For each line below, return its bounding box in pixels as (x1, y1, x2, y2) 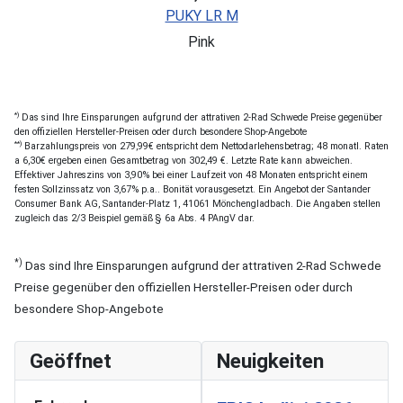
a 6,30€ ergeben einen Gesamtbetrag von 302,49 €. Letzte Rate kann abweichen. (14, 154, 353, 166)
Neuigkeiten (217, 348, 324, 372)
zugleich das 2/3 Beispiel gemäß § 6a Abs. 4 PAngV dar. (14, 211, 255, 224)
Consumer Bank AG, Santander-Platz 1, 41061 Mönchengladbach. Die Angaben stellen (14, 197, 381, 210)
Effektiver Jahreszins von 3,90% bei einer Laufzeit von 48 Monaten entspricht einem (14, 168, 368, 181)
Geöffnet (30, 348, 112, 372)
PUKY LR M (165, 6, 238, 24)
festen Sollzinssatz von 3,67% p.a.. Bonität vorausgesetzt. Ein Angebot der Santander (14, 183, 371, 195)
